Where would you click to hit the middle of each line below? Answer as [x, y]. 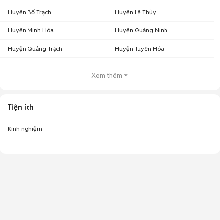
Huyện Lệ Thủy [136, 12]
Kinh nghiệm [25, 128]
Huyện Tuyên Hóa [139, 48]
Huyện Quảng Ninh [141, 30]
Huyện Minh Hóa [31, 30]
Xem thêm [107, 75]
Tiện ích [21, 107]
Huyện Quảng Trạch [35, 48]
